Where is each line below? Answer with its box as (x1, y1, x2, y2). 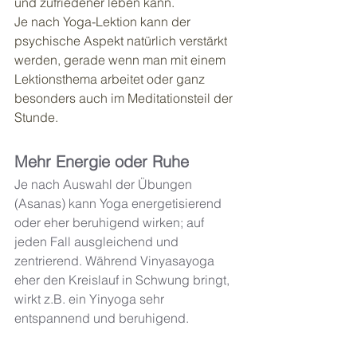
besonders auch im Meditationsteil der (14, 90, 236, 107)
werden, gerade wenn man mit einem (14, 52, 229, 69)
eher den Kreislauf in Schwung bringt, (14, 272, 233, 288)
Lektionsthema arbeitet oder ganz (14, 71, 208, 88)
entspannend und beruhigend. (14, 310, 192, 327)
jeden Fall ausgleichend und (14, 233, 182, 250)
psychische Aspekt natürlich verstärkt (14, 33, 230, 49)
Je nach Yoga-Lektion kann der (14, 14, 194, 30)
